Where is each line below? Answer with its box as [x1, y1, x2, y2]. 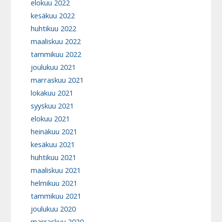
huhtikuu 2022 [31, 24, 77, 34]
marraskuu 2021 [31, 75, 84, 85]
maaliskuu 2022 [31, 37, 81, 47]
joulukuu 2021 [31, 62, 76, 72]
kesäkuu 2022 [31, 11, 75, 21]
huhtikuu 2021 [31, 153, 77, 163]
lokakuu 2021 [31, 88, 74, 98]
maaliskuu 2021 [31, 166, 81, 175]
